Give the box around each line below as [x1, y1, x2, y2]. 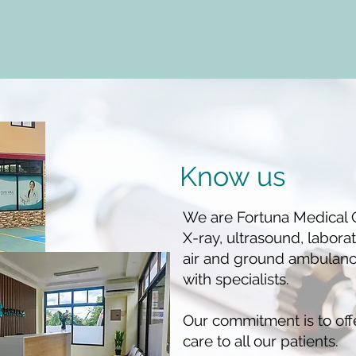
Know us [180, 161, 285, 192]
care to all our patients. [183, 332, 339, 350]
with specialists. [183, 270, 289, 288]
